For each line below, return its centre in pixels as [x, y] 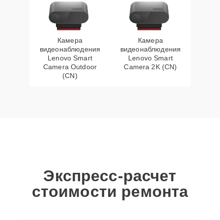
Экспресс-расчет [110, 176]
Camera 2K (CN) [151, 67]
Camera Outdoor [70, 67]
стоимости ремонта [110, 192]
